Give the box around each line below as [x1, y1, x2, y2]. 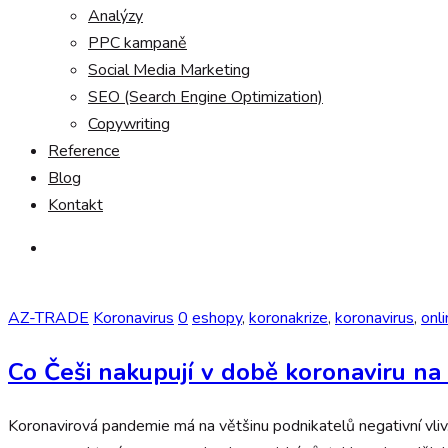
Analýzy [88, 5, 143, 27]
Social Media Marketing [88, 59, 250, 81]
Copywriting [88, 113, 170, 135]
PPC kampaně [88, 32, 187, 54]
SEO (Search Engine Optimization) [88, 86, 323, 108]
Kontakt [48, 194, 103, 216]
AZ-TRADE [8, 307, 89, 329]
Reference [48, 140, 120, 162]
